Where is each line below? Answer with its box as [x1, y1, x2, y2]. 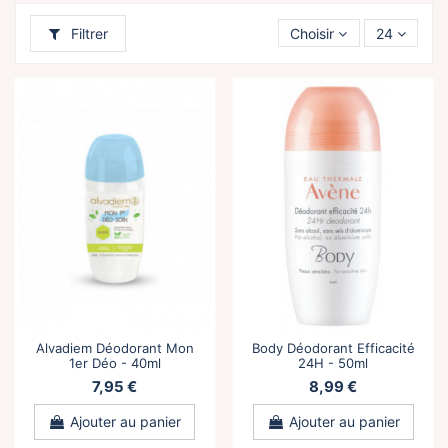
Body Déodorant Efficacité [251, 339, 415, 356]
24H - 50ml [298, 354, 369, 371]
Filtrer [66, 24, 108, 42]
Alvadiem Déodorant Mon [35, 339, 194, 356]
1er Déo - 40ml [68, 354, 161, 371]
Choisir [290, 24, 335, 42]
